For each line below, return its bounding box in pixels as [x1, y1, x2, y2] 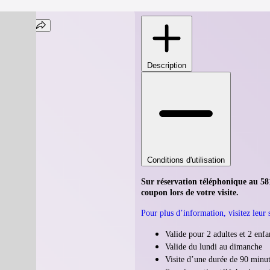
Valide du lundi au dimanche [165, 242, 262, 251]
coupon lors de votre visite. [141, 187, 239, 197]
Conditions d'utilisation [147, 155, 225, 165]
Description [147, 60, 186, 70]
